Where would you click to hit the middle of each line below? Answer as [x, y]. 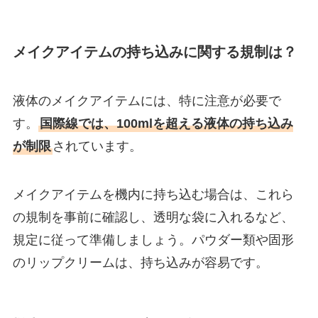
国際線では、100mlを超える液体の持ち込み [166, 124]
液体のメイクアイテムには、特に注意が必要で [147, 101]
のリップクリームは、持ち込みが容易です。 [140, 262]
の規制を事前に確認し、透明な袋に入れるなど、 [153, 217]
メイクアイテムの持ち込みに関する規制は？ [154, 51]
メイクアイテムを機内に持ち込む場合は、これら [153, 194]
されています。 [97, 147]
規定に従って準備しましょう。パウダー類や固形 [153, 240]
